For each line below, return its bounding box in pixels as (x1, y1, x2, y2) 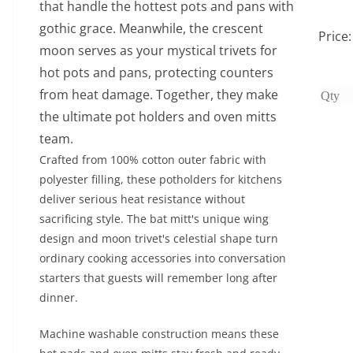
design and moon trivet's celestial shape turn (39, 231, 278, 246)
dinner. (39, 290, 78, 305)
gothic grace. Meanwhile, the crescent (39, 20, 263, 37)
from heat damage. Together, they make (39, 86, 278, 103)
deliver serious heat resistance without (39, 191, 245, 206)
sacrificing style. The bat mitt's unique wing (39, 211, 269, 226)
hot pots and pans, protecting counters (39, 64, 273, 81)
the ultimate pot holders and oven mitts (39, 108, 277, 125)
